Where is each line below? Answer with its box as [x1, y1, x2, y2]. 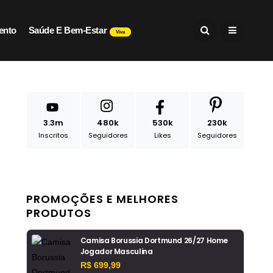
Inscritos [38, 130, 68, 140]
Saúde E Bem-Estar [28, 25, 107, 35]
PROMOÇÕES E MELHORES [26, 191, 179, 207]
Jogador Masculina [80, 246, 153, 257]
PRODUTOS [26, 205, 91, 221]
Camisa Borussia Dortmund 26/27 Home [80, 235, 229, 246]
